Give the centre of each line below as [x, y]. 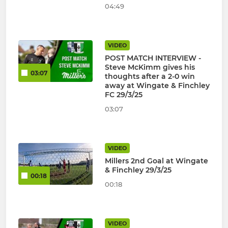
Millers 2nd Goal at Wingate [156, 161]
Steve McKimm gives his [150, 67]
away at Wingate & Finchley [157, 86]
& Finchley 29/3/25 [138, 170]
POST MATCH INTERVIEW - [153, 58]
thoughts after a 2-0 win [150, 77]
